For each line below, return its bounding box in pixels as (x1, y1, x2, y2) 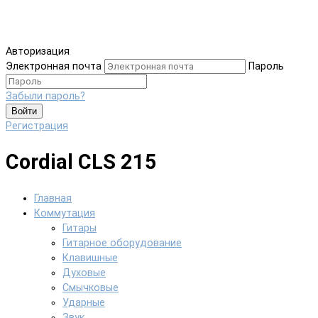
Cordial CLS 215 (6, 150, 157, 175)
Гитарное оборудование (62, 237, 182, 250)
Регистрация (6, 119, 68, 132)
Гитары (62, 222, 97, 235)
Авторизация (6, 45, 70, 57)
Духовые (62, 267, 106, 280)
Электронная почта (6, 60, 102, 72)
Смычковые (62, 282, 119, 295)
